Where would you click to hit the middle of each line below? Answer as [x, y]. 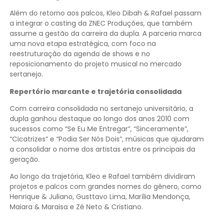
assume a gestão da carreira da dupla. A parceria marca [106, 34]
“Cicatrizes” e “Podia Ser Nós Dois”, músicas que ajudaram [107, 139]
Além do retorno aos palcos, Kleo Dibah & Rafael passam [106, 13]
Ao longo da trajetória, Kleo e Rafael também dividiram [102, 177]
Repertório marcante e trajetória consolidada [96, 91]
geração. [25, 160]
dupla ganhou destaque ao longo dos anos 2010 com [100, 119]
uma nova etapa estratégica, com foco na [83, 44]
